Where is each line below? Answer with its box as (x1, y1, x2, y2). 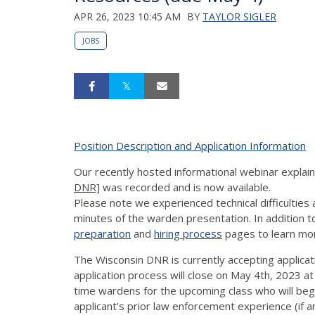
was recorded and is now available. (100, 179, 271, 194)
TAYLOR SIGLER (202, 9, 276, 23)
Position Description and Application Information (74, 138, 306, 153)
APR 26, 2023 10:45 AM (74, 9, 181, 23)
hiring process (154, 226, 222, 240)
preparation (74, 226, 131, 240)
